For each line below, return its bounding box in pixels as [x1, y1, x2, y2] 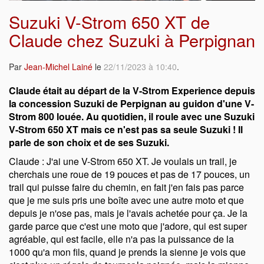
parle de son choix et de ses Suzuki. [9, 136, 169, 150]
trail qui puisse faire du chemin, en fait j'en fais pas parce [9, 180, 244, 194]
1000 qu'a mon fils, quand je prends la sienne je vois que [9, 245, 246, 259]
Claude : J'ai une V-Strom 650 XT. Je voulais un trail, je [9, 154, 237, 169]
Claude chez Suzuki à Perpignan [9, 28, 255, 52]
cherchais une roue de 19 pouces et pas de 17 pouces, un [9, 167, 250, 181]
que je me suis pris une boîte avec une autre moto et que [9, 193, 244, 207]
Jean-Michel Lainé [24, 61, 93, 73]
